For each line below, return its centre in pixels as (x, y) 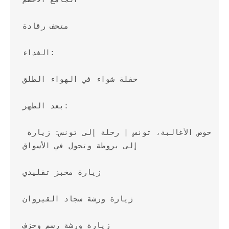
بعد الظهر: (43, 107)
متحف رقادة (45, 27)
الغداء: (36, 53)
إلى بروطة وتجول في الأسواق (80, 146)
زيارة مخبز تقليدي (62, 173)
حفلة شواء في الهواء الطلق (80, 80)
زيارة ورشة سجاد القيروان (78, 200)
